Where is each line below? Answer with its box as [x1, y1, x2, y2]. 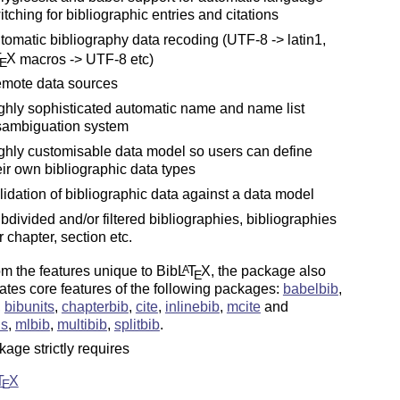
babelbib [282, 281, 338, 297]
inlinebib [164, 299, 220, 315]
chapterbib [61, 299, 129, 315]
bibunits [4, 299, 54, 315]
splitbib [113, 317, 160, 333]
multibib [56, 317, 107, 333]
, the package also [210, 263, 326, 279]
